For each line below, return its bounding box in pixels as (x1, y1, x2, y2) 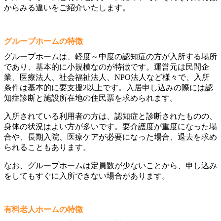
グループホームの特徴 (4, 37, 83, 46)
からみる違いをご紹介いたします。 (4, 3, 130, 12)
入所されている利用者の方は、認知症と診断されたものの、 (4, 112, 217, 121)
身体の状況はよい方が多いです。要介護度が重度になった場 (4, 122, 217, 131)
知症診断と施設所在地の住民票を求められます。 (4, 94, 178, 103)
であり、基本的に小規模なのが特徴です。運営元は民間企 (4, 63, 209, 72)
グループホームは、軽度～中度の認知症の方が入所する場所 (4, 52, 217, 61)
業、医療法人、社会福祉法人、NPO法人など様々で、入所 (4, 73, 210, 82)
